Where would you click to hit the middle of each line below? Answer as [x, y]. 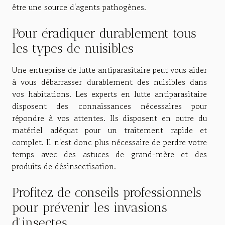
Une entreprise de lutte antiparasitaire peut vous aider [109, 70]
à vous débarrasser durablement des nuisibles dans [109, 82]
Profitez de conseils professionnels [107, 193]
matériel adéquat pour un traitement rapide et [109, 130]
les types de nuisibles [73, 48]
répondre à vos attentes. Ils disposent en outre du [109, 118]
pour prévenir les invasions [90, 208]
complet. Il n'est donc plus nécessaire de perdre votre [109, 142]
